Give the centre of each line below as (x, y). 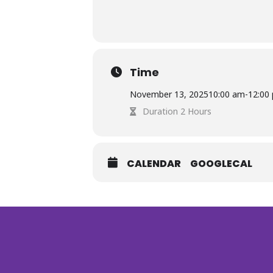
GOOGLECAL (221, 164)
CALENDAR (154, 164)
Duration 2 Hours (177, 112)
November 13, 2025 (169, 94)
